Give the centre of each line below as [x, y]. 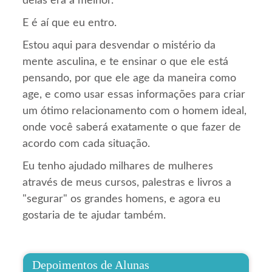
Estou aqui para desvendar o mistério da [119, 46]
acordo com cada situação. [87, 144]
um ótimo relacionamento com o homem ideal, [135, 111]
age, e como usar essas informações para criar [134, 95]
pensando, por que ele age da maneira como [130, 79]
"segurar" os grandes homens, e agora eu [122, 199]
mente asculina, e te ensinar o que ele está [126, 62]
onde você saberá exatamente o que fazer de [132, 128]
